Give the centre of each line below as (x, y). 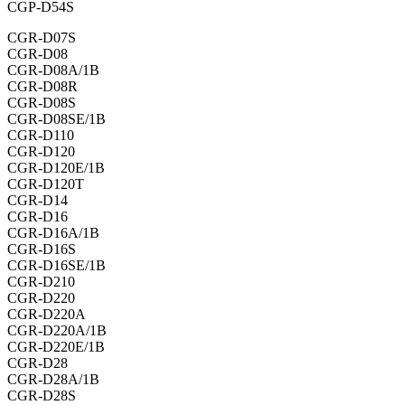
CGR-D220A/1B (57, 331)
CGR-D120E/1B (56, 168)
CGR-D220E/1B (56, 347)
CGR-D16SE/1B (57, 266)
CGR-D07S (42, 38)
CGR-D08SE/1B (57, 119)
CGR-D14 (38, 201)
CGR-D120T (46, 184)
